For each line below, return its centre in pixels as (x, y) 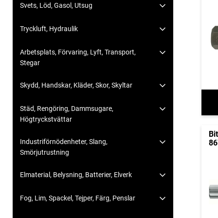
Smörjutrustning (45, 153)
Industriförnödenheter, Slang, (64, 142)
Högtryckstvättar (46, 119)
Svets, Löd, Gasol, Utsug (56, 6)
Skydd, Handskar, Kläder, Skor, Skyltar (76, 85)
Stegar (30, 63)
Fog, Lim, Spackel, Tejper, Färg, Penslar (78, 198)
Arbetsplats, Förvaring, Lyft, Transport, (78, 52)
